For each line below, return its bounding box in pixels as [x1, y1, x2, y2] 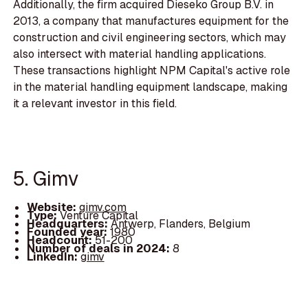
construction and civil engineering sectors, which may [13, 30, 287, 45]
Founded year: [26, 224, 110, 239]
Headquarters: [26, 216, 111, 231]
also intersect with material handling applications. [13, 46, 267, 61]
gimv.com [78, 199, 126, 214]
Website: [26, 199, 79, 214]
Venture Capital [59, 208, 138, 223]
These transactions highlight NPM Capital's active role [13, 63, 291, 78]
